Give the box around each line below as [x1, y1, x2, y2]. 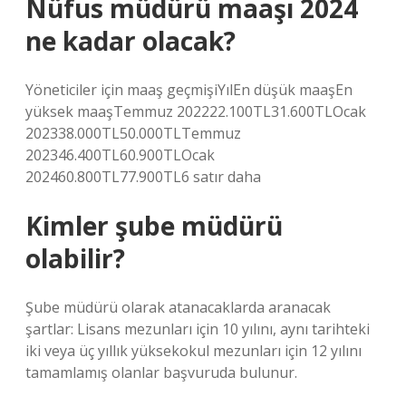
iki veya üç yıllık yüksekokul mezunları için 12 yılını [25, 341, 362, 361]
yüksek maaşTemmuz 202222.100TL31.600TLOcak [25, 101, 366, 121]
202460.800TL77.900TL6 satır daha [25, 167, 261, 187]
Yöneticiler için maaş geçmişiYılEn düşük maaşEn [25, 80, 353, 100]
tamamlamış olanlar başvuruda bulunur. [25, 362, 297, 382]
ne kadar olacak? [25, 24, 236, 58]
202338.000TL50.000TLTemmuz [25, 123, 241, 143]
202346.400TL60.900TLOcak [25, 145, 215, 165]
